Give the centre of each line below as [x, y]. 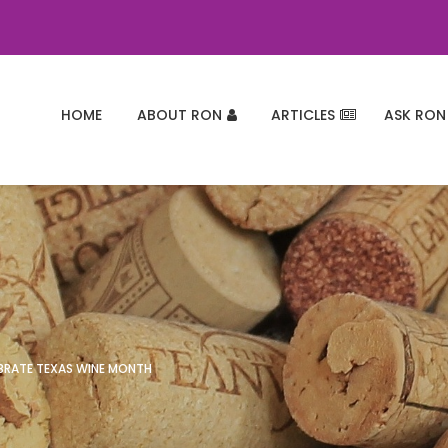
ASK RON [415, 115]
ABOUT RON [179, 115]
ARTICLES [303, 115]
